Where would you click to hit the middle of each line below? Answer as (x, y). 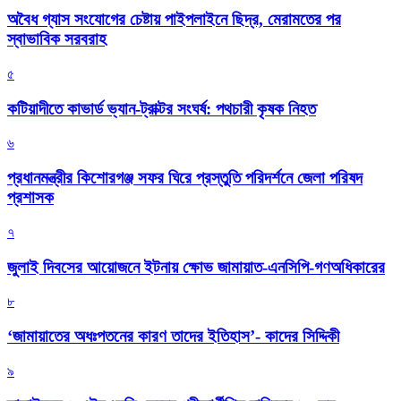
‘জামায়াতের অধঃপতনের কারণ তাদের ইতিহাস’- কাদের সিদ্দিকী (173, 336)
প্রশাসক (30, 198)
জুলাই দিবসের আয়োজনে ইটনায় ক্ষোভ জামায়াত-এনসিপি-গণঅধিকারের (196, 267)
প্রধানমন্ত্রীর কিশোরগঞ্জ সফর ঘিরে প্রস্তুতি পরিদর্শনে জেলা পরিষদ (185, 178)
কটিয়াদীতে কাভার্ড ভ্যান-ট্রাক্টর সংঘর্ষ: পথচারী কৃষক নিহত (162, 108)
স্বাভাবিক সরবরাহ (57, 39)
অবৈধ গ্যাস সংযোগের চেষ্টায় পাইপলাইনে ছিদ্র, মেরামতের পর (174, 20)
